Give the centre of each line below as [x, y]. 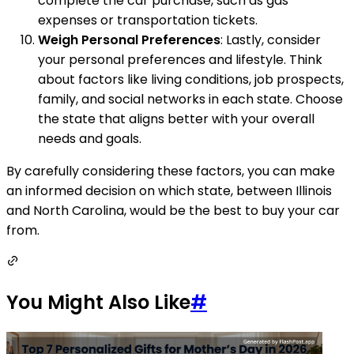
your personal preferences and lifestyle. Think [180, 60]
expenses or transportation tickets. [148, 21]
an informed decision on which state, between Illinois [169, 191]
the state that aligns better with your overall [176, 119]
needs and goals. [90, 139]
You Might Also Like [98, 303]
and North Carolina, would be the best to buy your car [173, 211]
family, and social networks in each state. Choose [190, 100]
